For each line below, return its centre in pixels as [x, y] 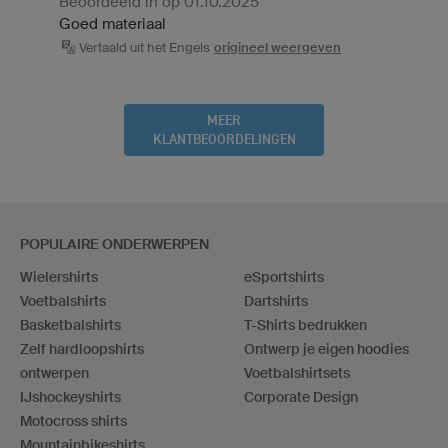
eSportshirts [284, 277]
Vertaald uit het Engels [144, 48]
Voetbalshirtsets [297, 373]
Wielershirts [59, 277]
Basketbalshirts [70, 325]
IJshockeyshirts [70, 397]
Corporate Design [301, 397]
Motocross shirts [73, 421]
